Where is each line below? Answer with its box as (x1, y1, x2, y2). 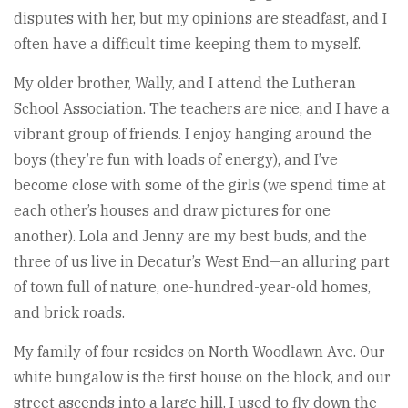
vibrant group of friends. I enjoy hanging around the (14, 124, 372, 143)
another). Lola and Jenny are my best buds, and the (14, 226, 367, 245)
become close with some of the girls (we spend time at (14, 175, 386, 194)
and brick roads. (14, 302, 125, 321)
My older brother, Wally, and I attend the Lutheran (14, 73, 356, 92)
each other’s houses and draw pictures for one (14, 200, 331, 219)
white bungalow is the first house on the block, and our (14, 367, 391, 386)
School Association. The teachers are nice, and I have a (14, 98, 390, 117)
